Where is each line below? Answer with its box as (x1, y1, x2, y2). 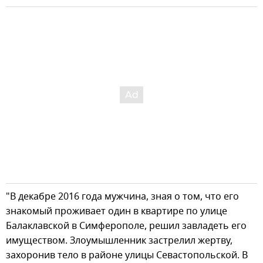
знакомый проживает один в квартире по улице (6, 204, 227, 219)
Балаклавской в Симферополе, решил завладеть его (6, 219, 247, 234)
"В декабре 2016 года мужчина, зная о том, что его (6, 190, 239, 204)
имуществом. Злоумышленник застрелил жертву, (6, 234, 232, 248)
